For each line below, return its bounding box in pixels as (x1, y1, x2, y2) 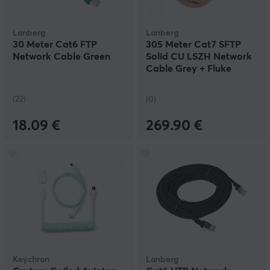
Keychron (13, 256, 49, 265)
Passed (146, 76, 178, 86)
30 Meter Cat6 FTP (13, 40, 97, 50)
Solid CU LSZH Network (146, 52, 252, 62)
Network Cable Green (13, 52, 110, 62)
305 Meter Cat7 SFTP (146, 40, 241, 50)
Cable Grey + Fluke (146, 64, 231, 74)
